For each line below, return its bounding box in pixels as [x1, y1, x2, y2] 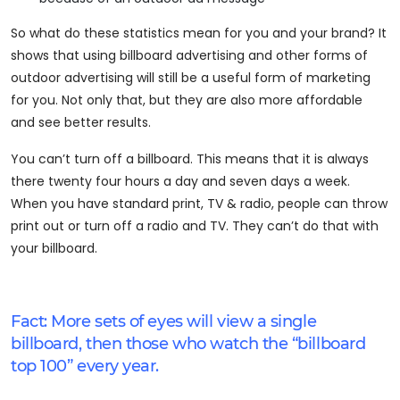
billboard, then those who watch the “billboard [11, 333, 366, 354]
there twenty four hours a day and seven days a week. [11, 171, 350, 190]
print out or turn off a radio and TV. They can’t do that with [11, 216, 379, 235]
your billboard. [11, 238, 97, 257]
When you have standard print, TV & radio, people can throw [11, 194, 387, 212]
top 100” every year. [11, 355, 160, 376]
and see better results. [11, 112, 151, 131]
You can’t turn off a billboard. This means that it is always [11, 149, 369, 168]
